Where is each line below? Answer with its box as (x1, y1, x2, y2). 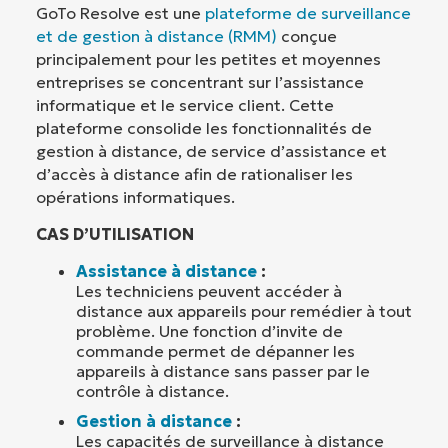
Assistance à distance (76, 260, 257, 281)
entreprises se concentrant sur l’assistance (36, 71, 364, 92)
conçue (277, 25, 337, 46)
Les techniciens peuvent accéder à (76, 280, 342, 301)
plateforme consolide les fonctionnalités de (36, 117, 372, 138)
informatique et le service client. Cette (36, 94, 334, 115)
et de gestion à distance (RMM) (36, 25, 277, 46)
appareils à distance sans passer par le (76, 360, 370, 381)
